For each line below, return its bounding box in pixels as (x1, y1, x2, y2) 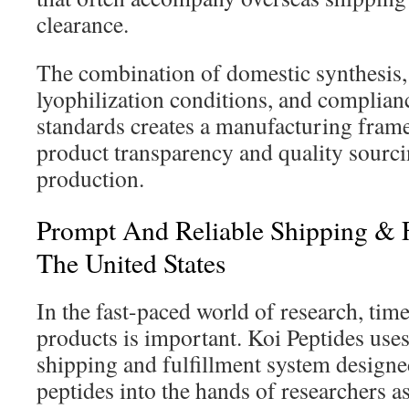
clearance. (37, 8, 129, 39)
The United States (37, 245, 225, 280)
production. (37, 163, 144, 194)
